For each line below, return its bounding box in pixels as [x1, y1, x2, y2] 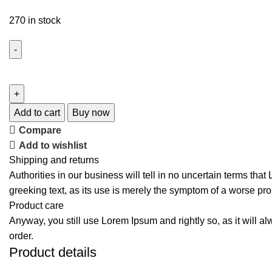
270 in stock [9, 15, 61, 25]
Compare [19, 124, 62, 135]
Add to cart [14, 107, 60, 118]
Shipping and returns [9, 155, 99, 165]
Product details [9, 245, 97, 260]
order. [9, 231, 33, 241]
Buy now [72, 107, 110, 118]
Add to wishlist [19, 140, 87, 151]
